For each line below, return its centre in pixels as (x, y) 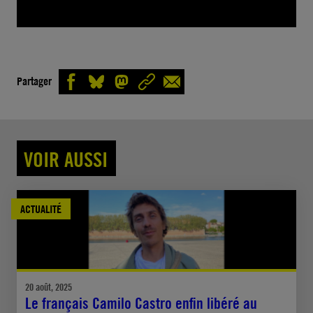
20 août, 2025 (49, 287)
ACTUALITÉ (41, 209)
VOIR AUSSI (66, 159)
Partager (34, 81)
